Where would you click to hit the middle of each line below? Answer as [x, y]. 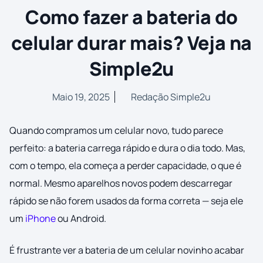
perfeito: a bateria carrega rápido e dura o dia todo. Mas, [127, 148]
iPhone [41, 219]
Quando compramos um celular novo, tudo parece [116, 131]
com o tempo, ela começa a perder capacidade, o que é [125, 166]
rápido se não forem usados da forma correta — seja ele [126, 201]
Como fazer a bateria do [131, 17]
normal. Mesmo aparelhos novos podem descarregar [121, 183]
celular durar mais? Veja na [131, 43]
